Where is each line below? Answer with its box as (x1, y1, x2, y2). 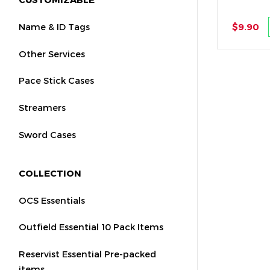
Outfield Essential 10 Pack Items (19, 221, 164, 233)
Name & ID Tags (19, 21, 90, 33)
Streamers (19, 102, 66, 113)
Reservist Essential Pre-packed (19, 248, 157, 260)
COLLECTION (19, 168, 82, 179)
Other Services (19, 48, 86, 59)
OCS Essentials (19, 194, 86, 206)
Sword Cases (19, 128, 77, 140)
